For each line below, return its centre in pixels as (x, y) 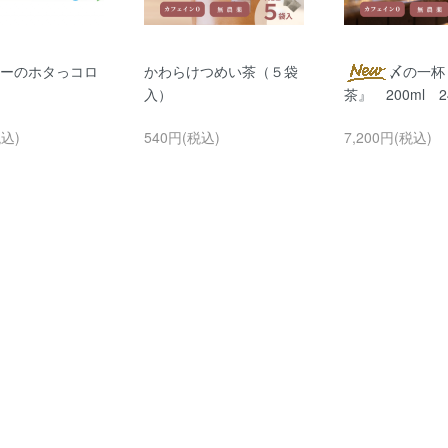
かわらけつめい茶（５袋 (221, 70)
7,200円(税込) (388, 136)
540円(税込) (182, 136)
